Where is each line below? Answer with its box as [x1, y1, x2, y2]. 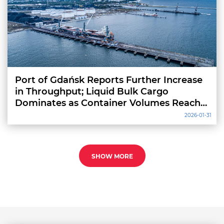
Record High [15, 109, 72, 120]
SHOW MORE [91, 152, 133, 160]
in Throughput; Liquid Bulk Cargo [15, 86, 168, 97]
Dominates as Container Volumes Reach [15, 97, 200, 108]
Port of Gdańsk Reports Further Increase [15, 74, 202, 85]
